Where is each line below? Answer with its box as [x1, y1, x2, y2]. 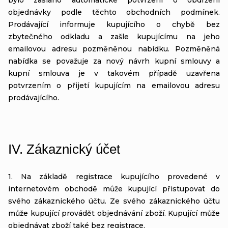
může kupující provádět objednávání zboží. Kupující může [8, 208, 220, 218]
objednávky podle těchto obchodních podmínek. [8, 7, 220, 17]
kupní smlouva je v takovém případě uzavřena [8, 68, 220, 78]
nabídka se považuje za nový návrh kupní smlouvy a [8, 56, 220, 66]
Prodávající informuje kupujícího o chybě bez [8, 19, 220, 29]
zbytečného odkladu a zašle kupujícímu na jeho [8, 32, 220, 41]
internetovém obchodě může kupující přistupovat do [8, 184, 220, 193]
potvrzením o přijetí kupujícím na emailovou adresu [8, 80, 220, 90]
